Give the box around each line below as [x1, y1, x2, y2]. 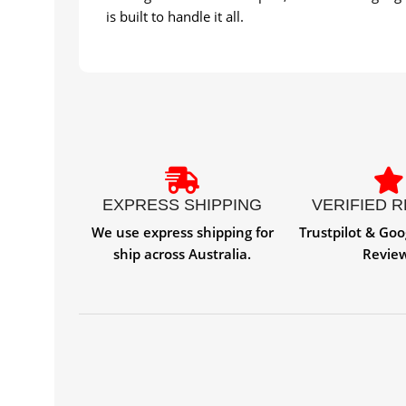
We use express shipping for [91, 223, 274, 242]
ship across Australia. [113, 245, 251, 264]
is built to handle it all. [106, 7, 244, 26]
